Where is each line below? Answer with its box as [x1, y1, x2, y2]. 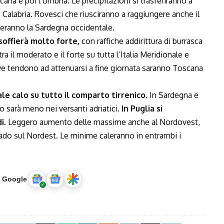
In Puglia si [121, 103, 162, 113]
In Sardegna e [147, 90, 198, 100]
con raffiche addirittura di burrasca [79, 36, 202, 46]
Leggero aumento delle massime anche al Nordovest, [6, 117, 200, 127]
